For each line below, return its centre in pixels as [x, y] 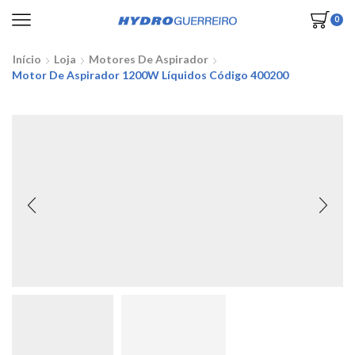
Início [27, 59]
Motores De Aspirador [149, 59]
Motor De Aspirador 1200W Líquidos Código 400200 [150, 75]
